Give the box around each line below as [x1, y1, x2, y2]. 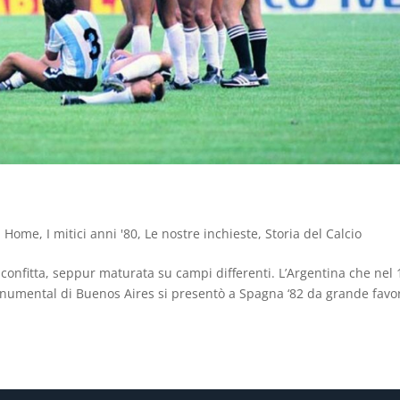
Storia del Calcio [265, 224, 362, 242]
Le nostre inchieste [145, 224, 259, 242]
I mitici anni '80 [46, 224, 138, 242]
